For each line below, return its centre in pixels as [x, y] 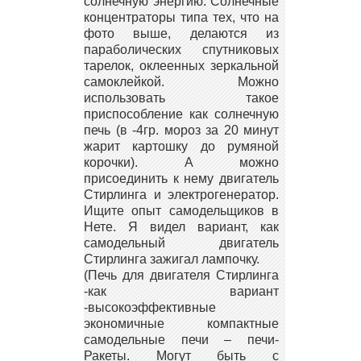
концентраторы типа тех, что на [181, 17]
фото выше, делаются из [181, 33]
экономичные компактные [181, 323]
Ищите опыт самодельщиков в [181, 210]
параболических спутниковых [181, 49]
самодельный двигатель [181, 243]
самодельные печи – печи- [181, 339]
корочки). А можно [181, 162]
